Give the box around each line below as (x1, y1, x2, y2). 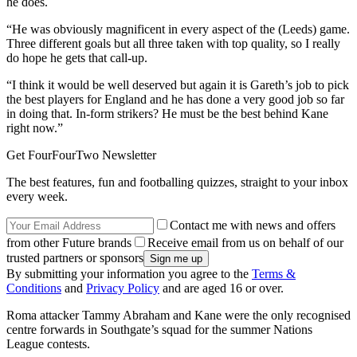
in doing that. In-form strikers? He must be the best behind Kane (6, 106, 328, 120)
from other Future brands (6, 235, 131, 249)
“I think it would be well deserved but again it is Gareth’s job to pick (6, 77, 349, 92)
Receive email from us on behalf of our (147, 235, 343, 249)
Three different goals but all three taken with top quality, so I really (6, 36, 340, 50)
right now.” (6, 120, 63, 135)
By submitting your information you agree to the (6, 266, 252, 280)
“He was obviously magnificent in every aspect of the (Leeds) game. (6, 22, 350, 36)
